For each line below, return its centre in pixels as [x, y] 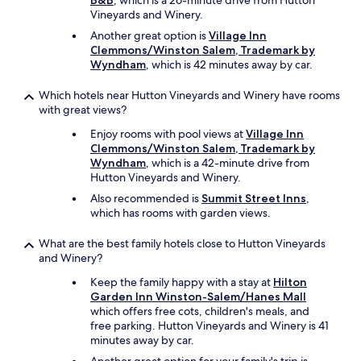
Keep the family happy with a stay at [182, 282]
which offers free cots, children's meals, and [200, 311]
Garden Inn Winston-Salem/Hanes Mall [198, 297]
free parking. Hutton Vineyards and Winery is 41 [210, 326]
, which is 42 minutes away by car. [229, 64]
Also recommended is [146, 198]
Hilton [290, 282]
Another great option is [149, 35]
